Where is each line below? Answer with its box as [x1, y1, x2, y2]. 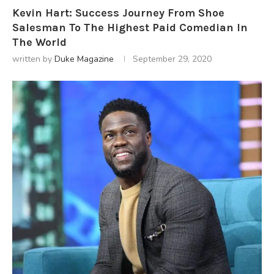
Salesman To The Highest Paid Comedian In [12, 20, 248, 34]
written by [12, 53, 54, 65]
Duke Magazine [54, 53, 114, 65]
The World [12, 35, 67, 49]
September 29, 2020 [133, 53, 212, 65]
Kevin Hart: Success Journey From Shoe [12, 6, 224, 20]
